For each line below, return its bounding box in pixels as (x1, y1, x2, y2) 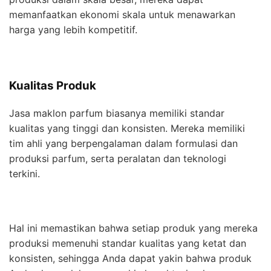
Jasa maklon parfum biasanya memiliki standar (9, 106, 224, 119)
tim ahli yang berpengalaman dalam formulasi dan (9, 137, 238, 149)
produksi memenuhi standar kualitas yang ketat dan (9, 237, 246, 249)
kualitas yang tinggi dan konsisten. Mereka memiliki (9, 122, 245, 134)
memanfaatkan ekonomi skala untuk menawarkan (9, 8, 235, 21)
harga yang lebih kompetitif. (9, 24, 137, 36)
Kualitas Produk (9, 79, 96, 93)
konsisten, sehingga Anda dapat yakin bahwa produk (9, 252, 252, 264)
